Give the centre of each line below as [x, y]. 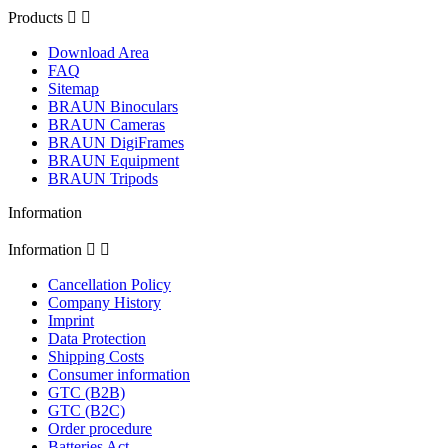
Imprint [71, 321]
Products [35, 18]
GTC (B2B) [86, 393]
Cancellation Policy [109, 285]
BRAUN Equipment [113, 161]
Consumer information [119, 375]
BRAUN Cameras [106, 125]
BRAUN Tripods [103, 179]
